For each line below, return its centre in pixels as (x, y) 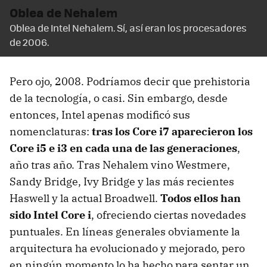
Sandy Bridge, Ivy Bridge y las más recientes (122, 181)
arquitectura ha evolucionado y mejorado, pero (127, 248)
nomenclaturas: (51, 131)
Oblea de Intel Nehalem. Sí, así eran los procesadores (128, 27)
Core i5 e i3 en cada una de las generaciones (123, 148)
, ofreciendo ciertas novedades (169, 215)
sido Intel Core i (50, 215)
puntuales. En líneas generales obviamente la (125, 231)
